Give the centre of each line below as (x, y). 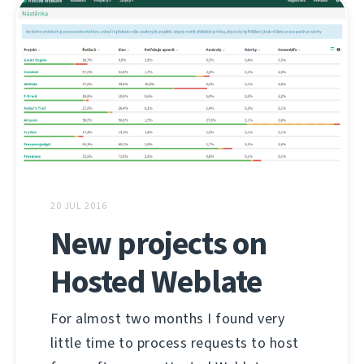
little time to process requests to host (175, 342)
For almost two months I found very (167, 318)
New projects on (158, 243)
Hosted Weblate (156, 281)
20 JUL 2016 (79, 205)
